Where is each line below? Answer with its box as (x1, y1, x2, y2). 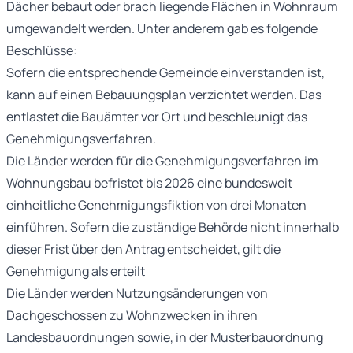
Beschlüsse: (6, 41, 77, 59)
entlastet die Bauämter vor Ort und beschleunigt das (6, 107, 307, 125)
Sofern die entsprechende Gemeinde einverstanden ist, (6, 63, 325, 81)
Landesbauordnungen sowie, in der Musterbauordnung (6, 328, 323, 346)
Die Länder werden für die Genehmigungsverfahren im (6, 151, 318, 169)
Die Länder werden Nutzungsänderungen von (6, 284, 268, 302)
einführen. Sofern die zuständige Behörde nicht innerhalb (6, 217, 339, 236)
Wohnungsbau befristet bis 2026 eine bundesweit (6, 173, 292, 191)
